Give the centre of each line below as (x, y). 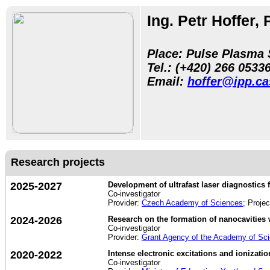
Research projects (58, 162)
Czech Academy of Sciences (192, 203)
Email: (167, 81)
